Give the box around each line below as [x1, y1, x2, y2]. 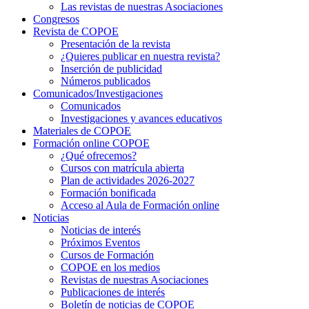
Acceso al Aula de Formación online [61, 199, 219, 211]
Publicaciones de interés [61, 286, 165, 298]
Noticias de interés [61, 223, 141, 236]
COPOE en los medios [61, 261, 160, 273]
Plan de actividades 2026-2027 [61, 174, 195, 186]
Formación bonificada [61, 186, 156, 199]
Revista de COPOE [33, 25, 119, 37]
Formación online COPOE [33, 137, 150, 149]
